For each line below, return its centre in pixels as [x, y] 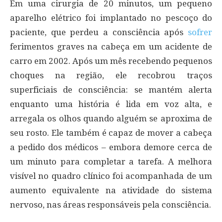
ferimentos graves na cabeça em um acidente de [111, 46]
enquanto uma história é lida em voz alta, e [111, 104]
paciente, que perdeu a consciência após [99, 32]
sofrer [200, 32]
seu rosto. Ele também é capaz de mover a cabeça [111, 133]
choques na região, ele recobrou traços [111, 75]
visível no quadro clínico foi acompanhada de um [111, 176]
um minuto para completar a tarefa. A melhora [111, 161]
